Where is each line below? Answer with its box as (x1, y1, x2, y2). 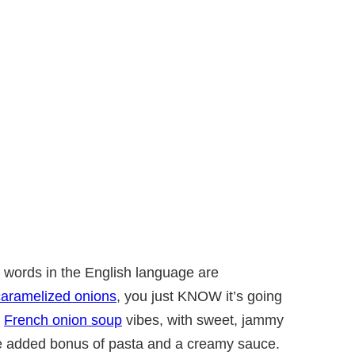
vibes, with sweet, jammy (122, 312, 284, 329)
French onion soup (4, 312, 122, 329)
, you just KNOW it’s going (116, 288, 282, 305)
